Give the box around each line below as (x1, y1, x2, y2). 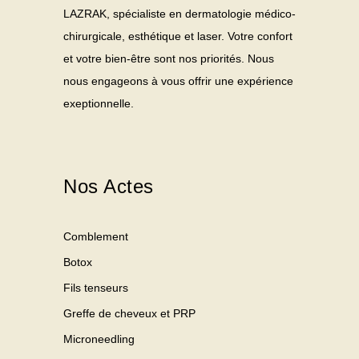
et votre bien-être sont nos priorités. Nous (63, 51, 274, 65)
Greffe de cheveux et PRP (63, 306, 196, 320)
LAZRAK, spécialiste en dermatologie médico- (63, 6, 296, 20)
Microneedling (63, 332, 135, 345)
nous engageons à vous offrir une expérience (63, 74, 293, 87)
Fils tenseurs (63, 280, 128, 294)
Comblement (63, 229, 128, 243)
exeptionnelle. (63, 96, 134, 110)
